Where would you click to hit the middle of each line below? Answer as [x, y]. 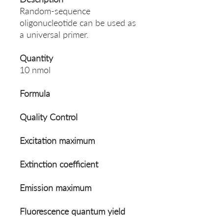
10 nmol [35, 70]
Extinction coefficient [59, 164]
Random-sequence [55, 11]
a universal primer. [54, 35]
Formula [35, 94]
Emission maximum [55, 188]
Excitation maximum [57, 141]
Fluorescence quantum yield [72, 211]
